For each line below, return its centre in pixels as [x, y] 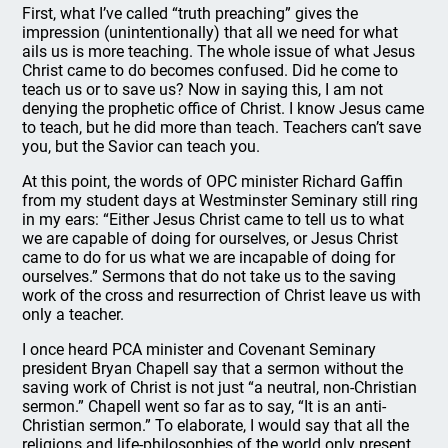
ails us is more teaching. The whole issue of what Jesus [219, 51]
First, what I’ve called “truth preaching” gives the [190, 13]
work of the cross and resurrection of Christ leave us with [222, 295]
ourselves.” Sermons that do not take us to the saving [209, 276]
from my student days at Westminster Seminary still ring [220, 200]
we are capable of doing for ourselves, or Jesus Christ [210, 238]
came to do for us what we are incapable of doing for [209, 257]
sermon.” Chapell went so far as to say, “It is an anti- [204, 406]
